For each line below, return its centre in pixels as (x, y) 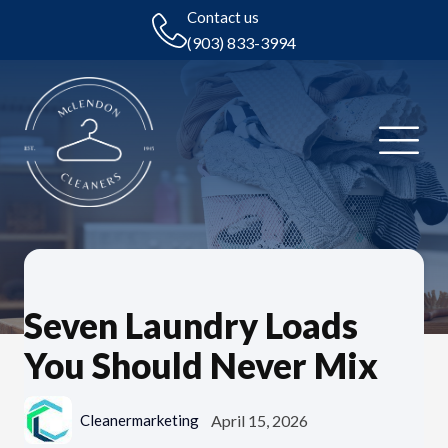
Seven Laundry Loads (191, 324)
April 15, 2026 (259, 420)
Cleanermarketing (140, 420)
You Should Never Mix (201, 364)
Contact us (223, 17)
